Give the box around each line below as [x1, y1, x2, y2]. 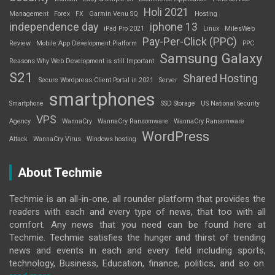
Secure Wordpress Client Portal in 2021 [39, 76, 153, 85]
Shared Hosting [183, 72, 258, 85]
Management [9, 10, 48, 18]
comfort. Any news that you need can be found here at [9, 219, 266, 231]
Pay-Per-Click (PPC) [142, 36, 237, 48]
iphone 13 [150, 21, 198, 34]
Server [159, 76, 177, 85]
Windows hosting [87, 135, 136, 144]
